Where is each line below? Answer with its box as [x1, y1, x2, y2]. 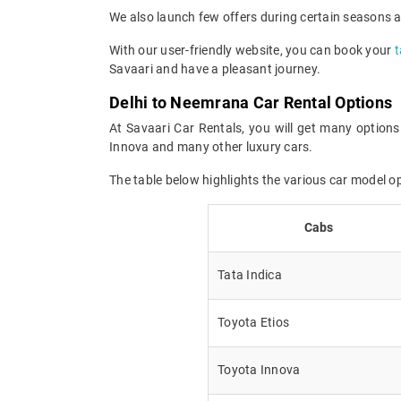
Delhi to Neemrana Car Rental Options [109, 92, 392, 112]
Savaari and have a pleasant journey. [109, 61, 320, 76]
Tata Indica [218, 267, 282, 282]
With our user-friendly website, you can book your [109, 42, 395, 57]
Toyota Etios [218, 314, 289, 329]
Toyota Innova [218, 362, 301, 377]
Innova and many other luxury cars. [109, 139, 313, 154]
